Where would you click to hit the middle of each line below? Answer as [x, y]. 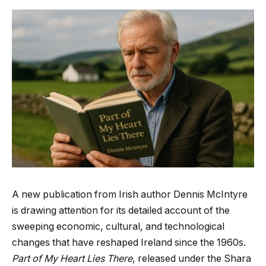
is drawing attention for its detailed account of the [121, 211]
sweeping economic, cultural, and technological [118, 227]
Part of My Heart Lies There [72, 259]
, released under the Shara [192, 259]
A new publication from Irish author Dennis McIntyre [130, 195]
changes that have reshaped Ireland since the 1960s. [129, 243]
